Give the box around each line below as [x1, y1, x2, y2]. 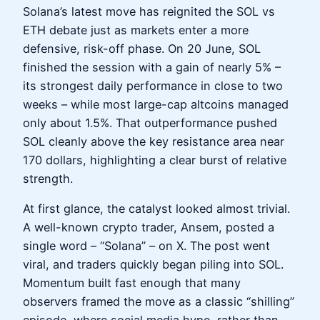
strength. [23, 171, 73, 186]
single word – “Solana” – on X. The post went [23, 238, 270, 253]
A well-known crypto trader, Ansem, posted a [23, 219, 274, 234]
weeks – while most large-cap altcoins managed [23, 96, 289, 111]
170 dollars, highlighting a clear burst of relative [23, 152, 286, 167]
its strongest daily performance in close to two [23, 78, 283, 93]
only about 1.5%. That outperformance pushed [23, 115, 277, 130]
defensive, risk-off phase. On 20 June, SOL [23, 41, 261, 56]
